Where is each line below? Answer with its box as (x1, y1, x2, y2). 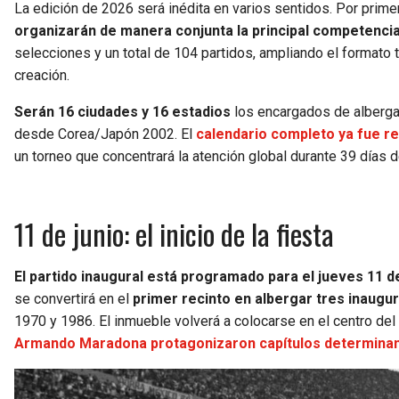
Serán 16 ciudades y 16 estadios (14, 103, 231, 121)
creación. (14, 67, 69, 85)
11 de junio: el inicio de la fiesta (14, 213, 334, 256)
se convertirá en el (14, 290, 133, 308)
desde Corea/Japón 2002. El (14, 126, 196, 143)
